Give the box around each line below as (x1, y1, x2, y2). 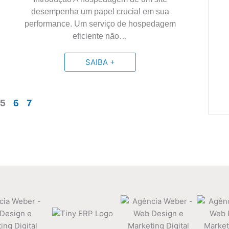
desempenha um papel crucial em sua (31, 7, 169, 16)
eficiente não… (73, 32, 128, 40)
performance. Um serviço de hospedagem (24, 19, 176, 28)
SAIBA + (85, 57, 115, 67)
